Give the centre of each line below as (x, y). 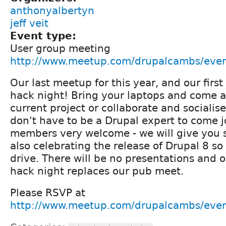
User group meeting (60, 48)
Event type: (45, 36)
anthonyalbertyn (52, 10)
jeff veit (29, 23)
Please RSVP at (48, 192)
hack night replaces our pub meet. (97, 171)
